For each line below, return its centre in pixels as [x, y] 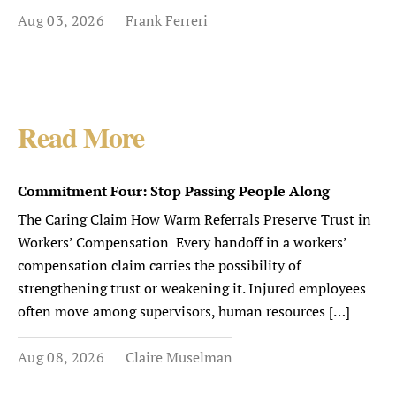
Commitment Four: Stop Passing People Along [175, 191]
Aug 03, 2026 [61, 20]
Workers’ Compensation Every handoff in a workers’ [182, 242]
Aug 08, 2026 [61, 357]
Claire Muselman [179, 357]
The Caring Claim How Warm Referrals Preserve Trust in [194, 219]
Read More [81, 141]
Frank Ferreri [166, 20]
